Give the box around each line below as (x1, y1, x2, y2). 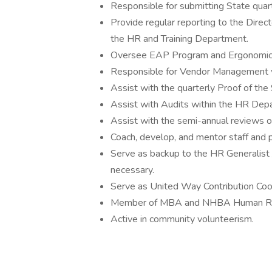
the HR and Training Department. (110, 32, 248, 46)
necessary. (110, 163, 154, 177)
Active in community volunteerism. (110, 212, 256, 226)
